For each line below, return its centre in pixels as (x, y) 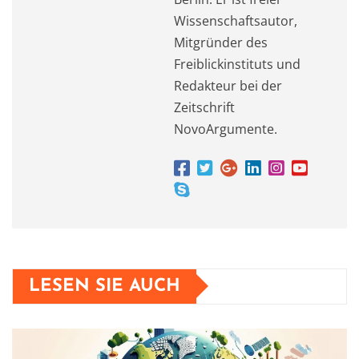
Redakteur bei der (228, 85)
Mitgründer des (221, 42)
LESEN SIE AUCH (105, 286)
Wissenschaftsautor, (236, 20)
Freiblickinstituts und (237, 64)
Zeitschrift (204, 107)
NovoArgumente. (226, 129)
